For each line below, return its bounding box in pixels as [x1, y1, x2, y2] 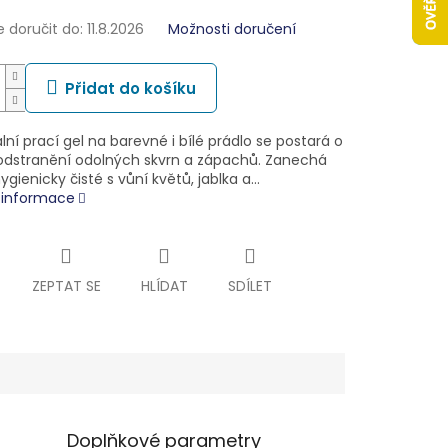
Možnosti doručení [167, 19, 296, 40]
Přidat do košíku [64, 78, 196, 100]
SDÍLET [227, 276, 272, 297]
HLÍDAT [140, 276, 188, 297]
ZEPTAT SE [31, 276, 101, 297]
